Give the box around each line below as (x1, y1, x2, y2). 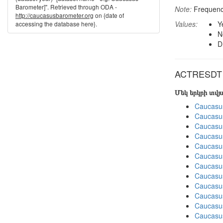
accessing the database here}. (15, 19, 97, 28)
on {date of (94, 11, 124, 19)
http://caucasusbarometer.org (15, 11, 94, 19)
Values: (175, 19, 198, 29)
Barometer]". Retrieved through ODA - (15, 2, 117, 11)
